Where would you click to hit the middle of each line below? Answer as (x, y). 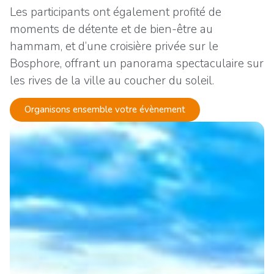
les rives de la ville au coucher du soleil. (112, 80)
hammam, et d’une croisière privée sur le (114, 46)
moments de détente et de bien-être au (111, 29)
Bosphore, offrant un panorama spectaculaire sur (137, 63)
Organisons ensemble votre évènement (105, 110)
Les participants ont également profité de (116, 12)
